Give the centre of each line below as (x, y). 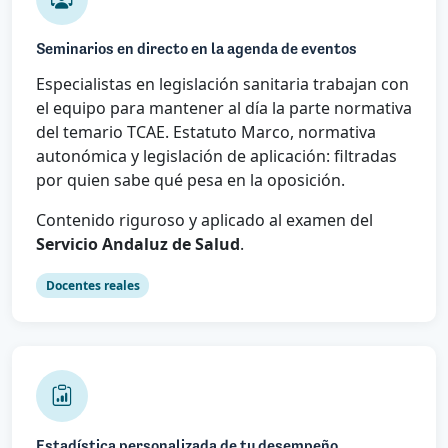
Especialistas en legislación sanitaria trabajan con (222, 83)
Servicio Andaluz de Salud (138, 243)
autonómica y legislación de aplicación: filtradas (216, 155)
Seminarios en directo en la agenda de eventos (196, 49)
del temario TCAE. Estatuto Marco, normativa (206, 131)
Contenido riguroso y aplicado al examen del (204, 219)
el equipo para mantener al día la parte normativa (224, 107)
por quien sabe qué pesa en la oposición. (190, 179)
